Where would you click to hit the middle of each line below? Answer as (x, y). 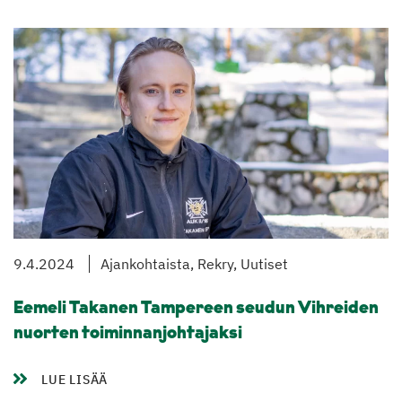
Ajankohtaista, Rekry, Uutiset (194, 264)
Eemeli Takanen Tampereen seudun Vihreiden (196, 309)
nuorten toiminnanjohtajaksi (128, 334)
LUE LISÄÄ (75, 380)
